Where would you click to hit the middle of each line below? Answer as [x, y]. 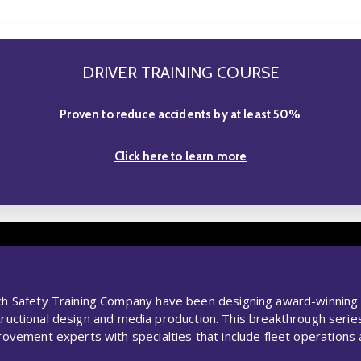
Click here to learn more [180, 156]
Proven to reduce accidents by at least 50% [180, 114]
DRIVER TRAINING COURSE [180, 72]
